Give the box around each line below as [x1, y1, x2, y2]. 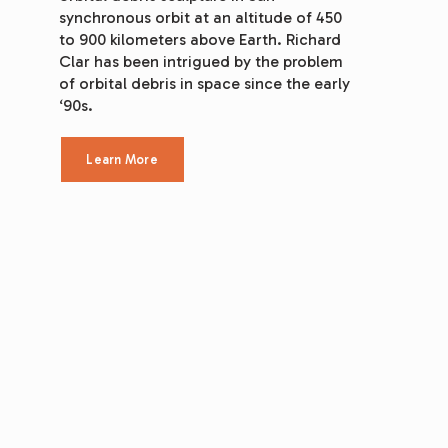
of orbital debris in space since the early [58, 74, 350, 94]
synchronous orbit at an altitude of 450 [58, 8, 342, 28]
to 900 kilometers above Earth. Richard [58, 30, 341, 50]
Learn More [86, 152, 158, 168]
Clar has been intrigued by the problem [58, 52, 343, 72]
